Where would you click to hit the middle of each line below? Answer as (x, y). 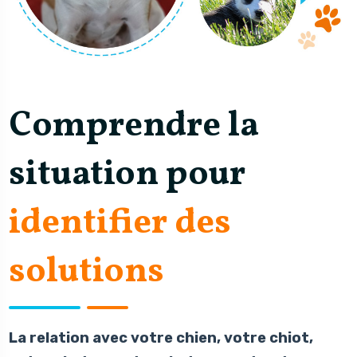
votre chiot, (268, 338)
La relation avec (69, 338)
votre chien (173, 338)
